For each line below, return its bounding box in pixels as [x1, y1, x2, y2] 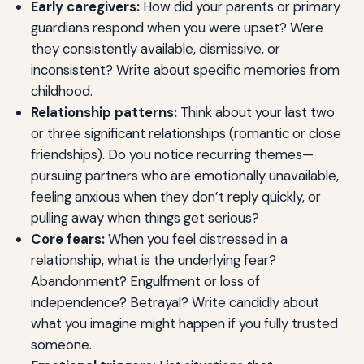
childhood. [30, 82, 93, 101]
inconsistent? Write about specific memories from [30, 61, 340, 80]
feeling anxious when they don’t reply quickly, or [30, 188, 321, 206]
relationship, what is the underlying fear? [30, 251, 276, 270]
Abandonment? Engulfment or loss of [30, 272, 260, 291]
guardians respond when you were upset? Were [30, 19, 323, 37]
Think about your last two [176, 103, 335, 122]
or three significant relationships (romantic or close [30, 124, 341, 143]
